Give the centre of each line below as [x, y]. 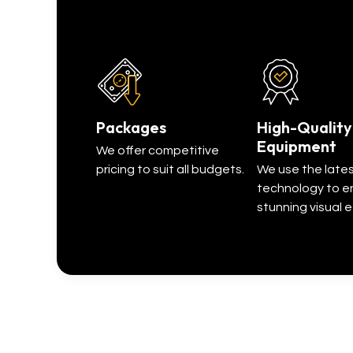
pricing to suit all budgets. [171, 170]
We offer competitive [158, 151]
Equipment [297, 147]
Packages [131, 128]
